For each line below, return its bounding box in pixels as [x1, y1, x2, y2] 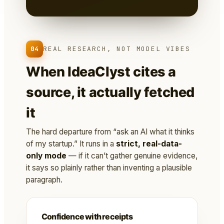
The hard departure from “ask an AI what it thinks [26, 127, 194, 137]
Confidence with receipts [41, 211, 132, 222]
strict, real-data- [116, 139, 182, 149]
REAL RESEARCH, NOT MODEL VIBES [43, 44, 190, 53]
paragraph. [26, 175, 62, 185]
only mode [26, 151, 66, 161]
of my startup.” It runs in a [26, 139, 116, 149]
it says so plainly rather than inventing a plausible [26, 163, 192, 173]
